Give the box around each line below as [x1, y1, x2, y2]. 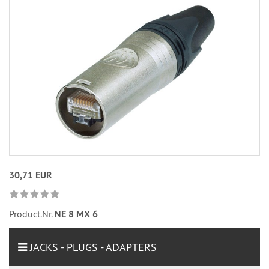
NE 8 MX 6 [55, 208, 98, 221]
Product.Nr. [9, 208, 55, 220]
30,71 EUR [9, 169, 52, 182]
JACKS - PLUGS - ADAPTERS [30, 240, 157, 255]
